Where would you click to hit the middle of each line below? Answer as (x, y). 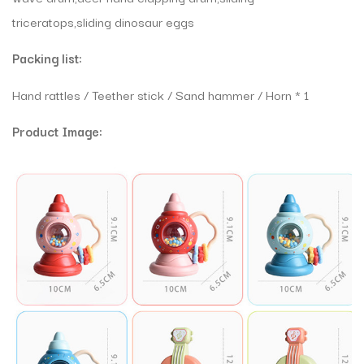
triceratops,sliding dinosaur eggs (103, 22)
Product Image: (57, 131)
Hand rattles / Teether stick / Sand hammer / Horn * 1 (160, 95)
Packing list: (47, 58)
